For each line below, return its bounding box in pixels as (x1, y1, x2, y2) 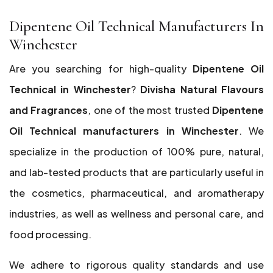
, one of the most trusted (88, 104, 213, 116)
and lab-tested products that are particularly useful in (9, 166, 264, 179)
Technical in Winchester (9, 83, 131, 96)
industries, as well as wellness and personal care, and (9, 207, 264, 220)
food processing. (9, 228, 91, 241)
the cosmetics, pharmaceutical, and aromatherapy (9, 186, 264, 199)
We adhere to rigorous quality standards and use (9, 258, 264, 271)
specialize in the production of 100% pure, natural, (9, 145, 264, 158)
